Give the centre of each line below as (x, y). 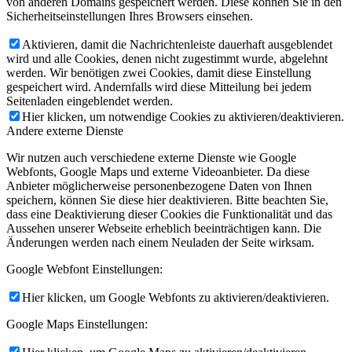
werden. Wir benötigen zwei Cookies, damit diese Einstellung (159, 72)
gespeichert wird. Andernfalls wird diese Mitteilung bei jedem (159, 86)
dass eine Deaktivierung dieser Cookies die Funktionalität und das (169, 214)
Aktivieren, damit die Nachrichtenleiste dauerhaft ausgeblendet (177, 44)
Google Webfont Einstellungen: (84, 269)
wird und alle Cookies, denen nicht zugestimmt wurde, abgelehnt (167, 58)
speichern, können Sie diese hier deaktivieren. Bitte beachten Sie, (167, 200)
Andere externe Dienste (65, 130)
